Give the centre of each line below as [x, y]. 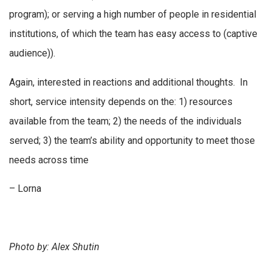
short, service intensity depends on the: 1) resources [121, 101]
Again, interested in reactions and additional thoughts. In [128, 82]
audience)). [32, 53]
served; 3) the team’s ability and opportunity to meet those [132, 140]
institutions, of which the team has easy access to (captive [133, 34]
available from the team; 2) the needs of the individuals [125, 121]
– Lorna [25, 189]
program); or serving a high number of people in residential [133, 15]
